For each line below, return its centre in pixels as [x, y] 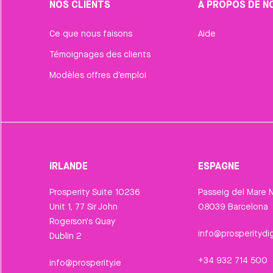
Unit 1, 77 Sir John [83, 207]
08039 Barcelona [233, 207]
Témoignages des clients [100, 55]
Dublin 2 [65, 236]
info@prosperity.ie [85, 263]
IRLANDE [68, 166]
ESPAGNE [218, 166]
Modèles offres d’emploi [97, 75]
